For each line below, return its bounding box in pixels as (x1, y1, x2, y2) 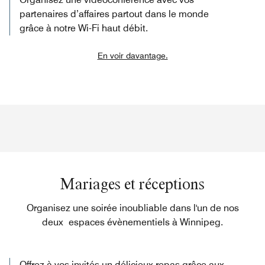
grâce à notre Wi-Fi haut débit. (20, 22, 148, 34)
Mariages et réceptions (60, 174, 205, 193)
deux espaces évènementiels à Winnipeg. (42, 216, 223, 228)
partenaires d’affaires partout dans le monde (20, 8, 209, 20)
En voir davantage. (97, 50, 168, 60)
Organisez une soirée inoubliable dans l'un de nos (26, 202, 239, 214)
